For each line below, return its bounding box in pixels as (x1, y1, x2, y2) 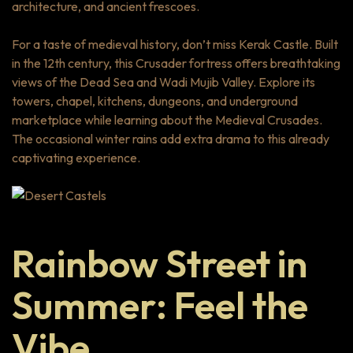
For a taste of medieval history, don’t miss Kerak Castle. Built (12, 36, 338, 53)
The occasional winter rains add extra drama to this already (12, 131, 329, 147)
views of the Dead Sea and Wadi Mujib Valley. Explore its (12, 74, 315, 91)
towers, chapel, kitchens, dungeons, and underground (12, 93, 298, 110)
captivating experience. (12, 150, 140, 166)
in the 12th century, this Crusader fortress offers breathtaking (12, 55, 340, 72)
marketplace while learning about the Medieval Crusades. (12, 112, 322, 128)
